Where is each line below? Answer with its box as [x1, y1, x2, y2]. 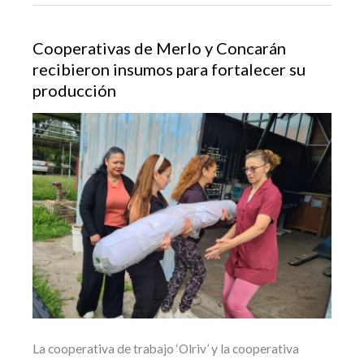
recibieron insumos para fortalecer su [32, 58, 305, 79]
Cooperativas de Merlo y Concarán [32, 37, 286, 58]
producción [32, 80, 116, 100]
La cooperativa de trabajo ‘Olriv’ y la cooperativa [32, 340, 299, 356]
